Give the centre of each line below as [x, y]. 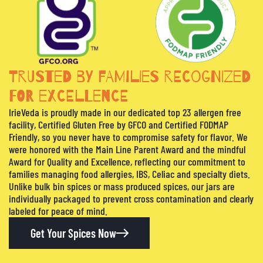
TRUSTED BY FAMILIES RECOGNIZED [130, 77]
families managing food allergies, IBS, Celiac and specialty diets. [129, 173]
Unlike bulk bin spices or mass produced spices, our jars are [122, 186]
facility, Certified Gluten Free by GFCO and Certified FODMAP [119, 124]
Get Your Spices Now [73, 233]
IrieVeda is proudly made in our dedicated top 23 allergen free [125, 112]
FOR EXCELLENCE [69, 96]
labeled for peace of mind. [58, 210]
